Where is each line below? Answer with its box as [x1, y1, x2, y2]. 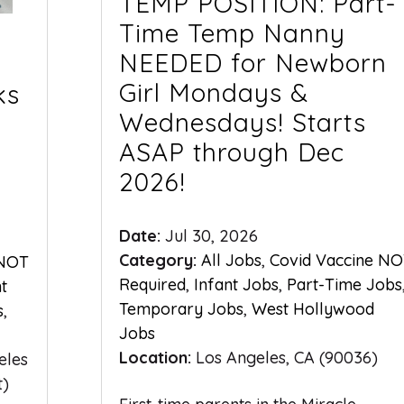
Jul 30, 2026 [164, 225, 258, 247]
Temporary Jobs [118, 298, 243, 320]
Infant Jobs [193, 274, 279, 296]
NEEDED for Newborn [118, 47, 387, 79]
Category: [118, 250, 201, 271]
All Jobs [200, 250, 262, 271]
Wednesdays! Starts [118, 106, 366, 139]
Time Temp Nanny [118, 17, 345, 50]
